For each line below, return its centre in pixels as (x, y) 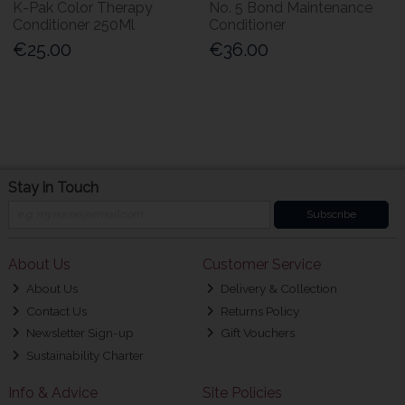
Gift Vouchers (257, 333)
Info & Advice (52, 393)
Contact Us (56, 311)
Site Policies (242, 393)
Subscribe (331, 215)
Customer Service (261, 265)
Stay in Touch (53, 187)
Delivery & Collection (278, 289)
